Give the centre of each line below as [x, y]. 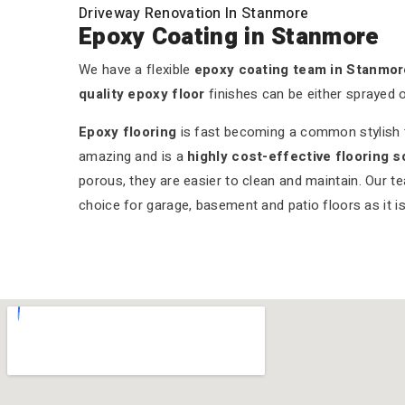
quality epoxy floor [142, 94]
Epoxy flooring [128, 132]
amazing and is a [133, 156]
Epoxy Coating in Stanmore [229, 37]
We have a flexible [137, 70]
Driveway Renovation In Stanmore [194, 14]
